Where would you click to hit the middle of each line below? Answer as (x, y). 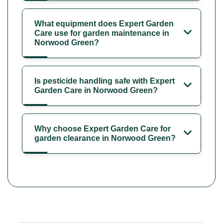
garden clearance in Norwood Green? (105, 138)
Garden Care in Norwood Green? (96, 90)
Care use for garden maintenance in (102, 33)
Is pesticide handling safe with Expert (105, 81)
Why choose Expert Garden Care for (103, 128)
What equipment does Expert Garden (104, 23)
